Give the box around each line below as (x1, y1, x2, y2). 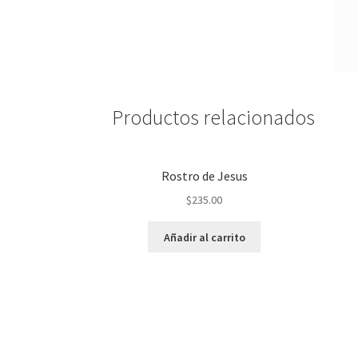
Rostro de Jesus (161, 168, 248, 185)
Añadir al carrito (163, 229, 245, 245)
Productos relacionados (112, 104, 316, 130)
